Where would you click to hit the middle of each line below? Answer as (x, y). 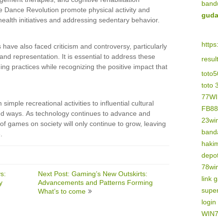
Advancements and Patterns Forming (96, 182)
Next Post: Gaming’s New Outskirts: (93, 174)
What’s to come (62, 191)
